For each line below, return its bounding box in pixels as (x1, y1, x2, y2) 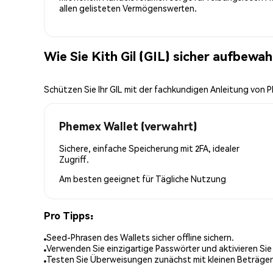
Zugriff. (59, 153, 89, 165)
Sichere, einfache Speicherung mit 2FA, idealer (59, 142, 239, 154)
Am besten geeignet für (59, 172, 155, 184)
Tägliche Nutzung (155, 172, 226, 184)
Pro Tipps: (44, 208, 93, 222)
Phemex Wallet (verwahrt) (59, 118, 197, 133)
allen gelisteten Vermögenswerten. (59, 2, 197, 13)
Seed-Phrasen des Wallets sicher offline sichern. (46, 232, 234, 243)
